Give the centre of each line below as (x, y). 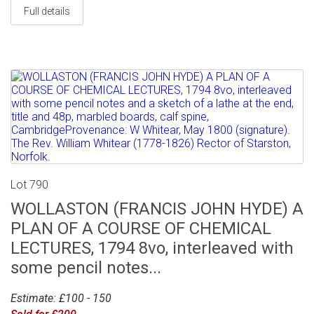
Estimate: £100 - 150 (61, 298)
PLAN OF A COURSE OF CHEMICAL (141, 228)
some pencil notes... (86, 267)
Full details (47, 11)
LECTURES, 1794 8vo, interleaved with (152, 248)
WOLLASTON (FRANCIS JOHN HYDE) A (157, 209)
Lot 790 (29, 184)
